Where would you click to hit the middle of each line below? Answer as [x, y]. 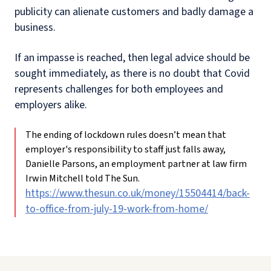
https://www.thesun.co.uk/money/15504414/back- [138, 193]
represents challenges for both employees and [119, 89]
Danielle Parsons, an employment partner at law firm [136, 164]
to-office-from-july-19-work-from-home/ [117, 209]
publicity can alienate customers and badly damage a [134, 12]
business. [35, 28]
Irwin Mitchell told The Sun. [83, 178]
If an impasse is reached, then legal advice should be [132, 58]
